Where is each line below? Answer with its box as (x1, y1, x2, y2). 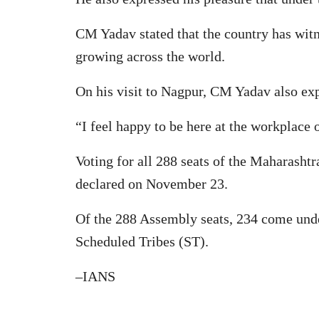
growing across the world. (75, 48, 225, 64)
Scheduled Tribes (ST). (75, 233, 209, 249)
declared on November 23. (75, 175, 228, 192)
